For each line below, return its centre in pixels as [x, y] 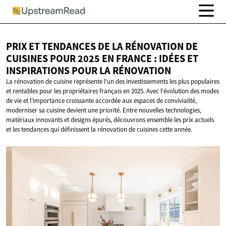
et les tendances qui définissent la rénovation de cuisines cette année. [99, 130]
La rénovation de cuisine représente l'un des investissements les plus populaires [113, 82]
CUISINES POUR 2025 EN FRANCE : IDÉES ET [102, 59]
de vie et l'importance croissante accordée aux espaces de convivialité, [101, 101]
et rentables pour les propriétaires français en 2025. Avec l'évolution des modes [112, 91]
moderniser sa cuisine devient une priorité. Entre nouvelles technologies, [104, 110]
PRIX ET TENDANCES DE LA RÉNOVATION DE [102, 47]
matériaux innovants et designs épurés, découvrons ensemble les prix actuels [110, 120]
